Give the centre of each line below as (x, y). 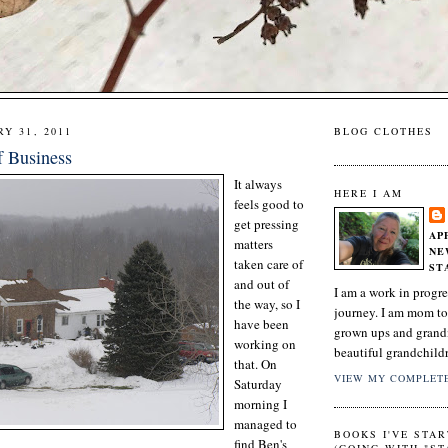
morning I (260, 403)
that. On (255, 363)
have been (261, 323)
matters (253, 243)
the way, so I (267, 303)
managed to (265, 423)
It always (258, 183)
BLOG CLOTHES (384, 131)
